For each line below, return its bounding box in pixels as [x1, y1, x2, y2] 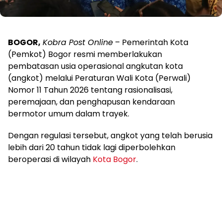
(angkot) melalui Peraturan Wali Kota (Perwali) [8, 72, 191, 84]
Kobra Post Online [43, 37, 113, 48]
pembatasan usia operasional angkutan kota [8, 60, 183, 72]
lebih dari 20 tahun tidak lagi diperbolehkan [8, 142, 175, 153]
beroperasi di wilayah [8, 154, 93, 165]
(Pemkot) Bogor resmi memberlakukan [8, 49, 162, 60]
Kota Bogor [93, 154, 136, 165]
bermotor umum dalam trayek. [8, 108, 129, 119]
